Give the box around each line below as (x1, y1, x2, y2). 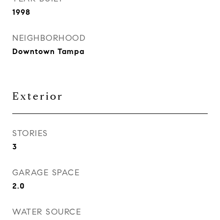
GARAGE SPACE (12, 167, 80, 178)
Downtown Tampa (12, 47, 84, 56)
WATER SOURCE (12, 207, 81, 217)
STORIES (12, 128, 48, 138)
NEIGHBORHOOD (12, 33, 85, 43)
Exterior (12, 90, 63, 103)
